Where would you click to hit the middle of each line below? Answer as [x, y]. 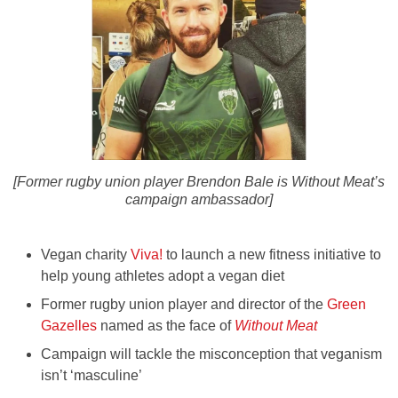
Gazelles [69, 326]
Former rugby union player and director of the [184, 305]
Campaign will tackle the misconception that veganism [211, 354]
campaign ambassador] [199, 200]
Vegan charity [86, 255]
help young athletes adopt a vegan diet [163, 276]
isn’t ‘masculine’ [92, 376]
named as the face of [166, 326]
